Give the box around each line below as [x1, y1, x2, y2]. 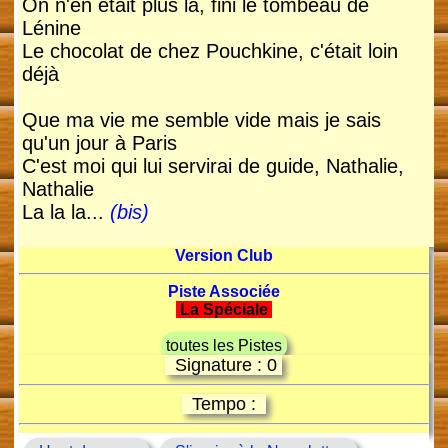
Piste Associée [167, 283, 280, 301]
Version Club [174, 247, 273, 265]
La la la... [21, 201, 110, 224]
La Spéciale [175, 301, 272, 319]
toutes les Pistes [165, 337, 282, 355]
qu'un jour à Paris [21, 132, 177, 155]
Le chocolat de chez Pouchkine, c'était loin [21, 40, 398, 63]
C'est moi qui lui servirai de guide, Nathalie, [21, 155, 404, 178]
